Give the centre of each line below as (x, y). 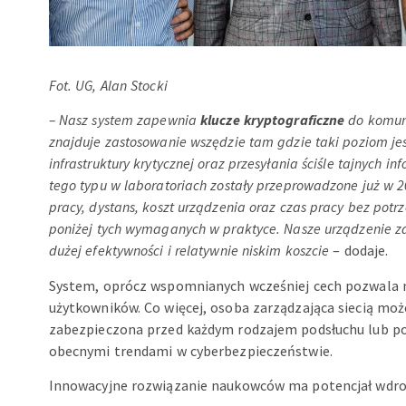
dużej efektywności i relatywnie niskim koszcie (189, 251)
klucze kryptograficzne (273, 120)
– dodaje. (359, 251)
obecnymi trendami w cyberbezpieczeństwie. (190, 350)
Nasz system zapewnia (128, 120)
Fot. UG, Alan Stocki (108, 85)
